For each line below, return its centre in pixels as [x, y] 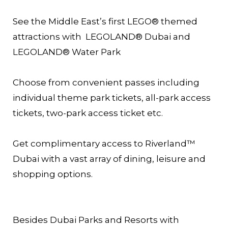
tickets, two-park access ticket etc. [88, 113]
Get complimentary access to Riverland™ [104, 143]
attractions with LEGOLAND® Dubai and [102, 36]
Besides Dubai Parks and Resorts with [96, 220]
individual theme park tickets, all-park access [112, 97]
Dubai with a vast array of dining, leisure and [109, 159]
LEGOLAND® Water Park [67, 52]
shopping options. [53, 174]
